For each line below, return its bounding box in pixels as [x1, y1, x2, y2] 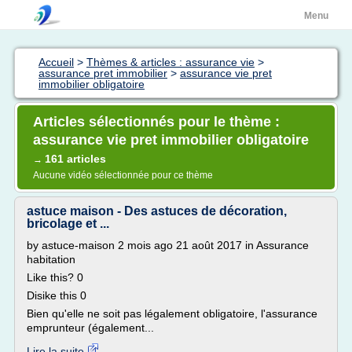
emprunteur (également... [27, 321, 154, 334]
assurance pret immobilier [38, 67, 167, 79]
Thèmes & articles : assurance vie [86, 56, 255, 68]
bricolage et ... [27, 217, 109, 230]
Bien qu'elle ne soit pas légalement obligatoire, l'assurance [27, 307, 317, 320]
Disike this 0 [27, 289, 86, 302]
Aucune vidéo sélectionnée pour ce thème [33, 170, 213, 181]
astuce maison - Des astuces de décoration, [27, 204, 287, 218]
